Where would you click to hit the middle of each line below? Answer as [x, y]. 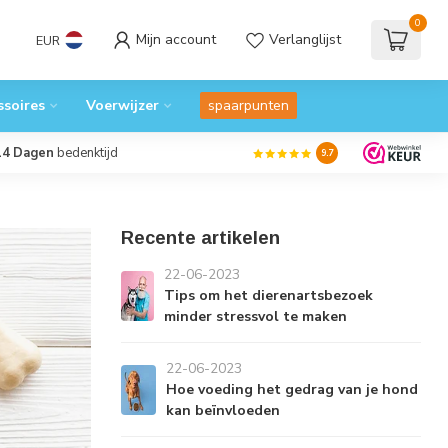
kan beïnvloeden [222, 410]
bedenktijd [85, 153]
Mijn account [176, 39]
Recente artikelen [200, 238]
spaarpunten [248, 105]
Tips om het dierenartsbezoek [268, 295]
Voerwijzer [122, 105]
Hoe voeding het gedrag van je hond [291, 389]
